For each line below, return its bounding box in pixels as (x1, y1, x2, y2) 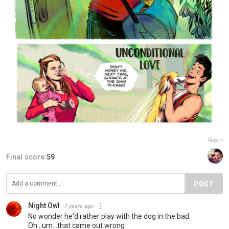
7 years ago (64, 202, 94, 210)
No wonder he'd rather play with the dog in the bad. (28, 212, 191, 220)
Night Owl (28, 201, 60, 210)
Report (208, 137, 223, 143)
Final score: (6, 152, 47, 161)
